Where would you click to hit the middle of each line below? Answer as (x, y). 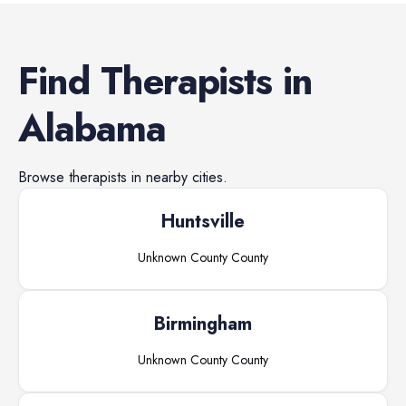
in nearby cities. (177, 177)
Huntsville (203, 222)
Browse (43, 177)
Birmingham (203, 324)
